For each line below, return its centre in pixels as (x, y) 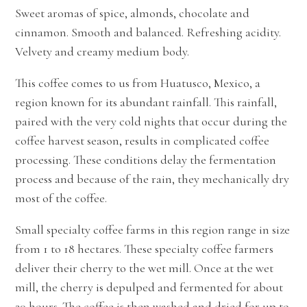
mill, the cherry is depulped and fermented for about (149, 287)
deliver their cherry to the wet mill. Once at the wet (144, 268)
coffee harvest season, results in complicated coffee (142, 141)
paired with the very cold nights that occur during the (151, 122)
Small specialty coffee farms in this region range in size (152, 230)
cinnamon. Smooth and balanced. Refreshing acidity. (148, 33)
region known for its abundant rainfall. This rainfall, (146, 102)
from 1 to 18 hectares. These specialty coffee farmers (144, 249)
